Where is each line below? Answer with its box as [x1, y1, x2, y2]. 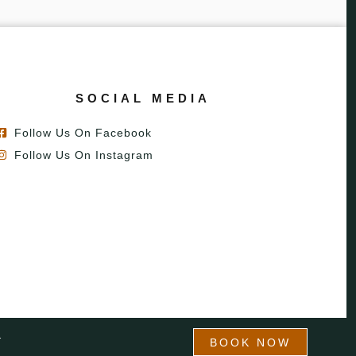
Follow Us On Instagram [14, 149, 153, 162]
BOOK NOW [210, 336, 292, 350]
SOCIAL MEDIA [75, 91, 211, 106]
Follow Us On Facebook [14, 126, 152, 140]
